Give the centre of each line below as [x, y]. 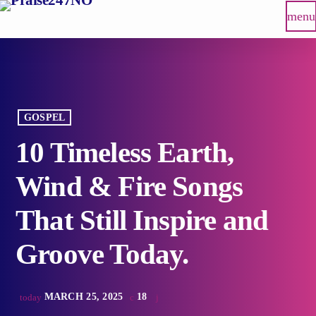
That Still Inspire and [142, 221]
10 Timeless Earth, [125, 153]
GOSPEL [44, 118]
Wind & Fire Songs [129, 187]
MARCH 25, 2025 [84, 297]
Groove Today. [102, 255]
